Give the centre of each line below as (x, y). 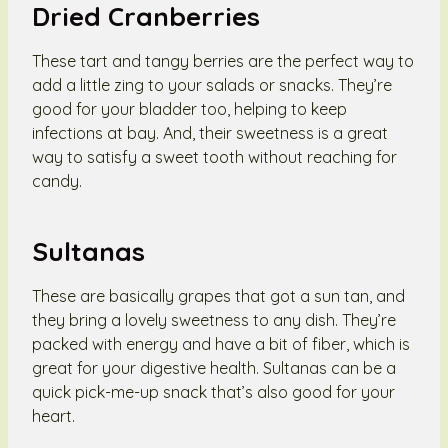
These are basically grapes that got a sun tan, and (218, 295)
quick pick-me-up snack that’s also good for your (213, 391)
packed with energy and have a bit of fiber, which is (221, 343)
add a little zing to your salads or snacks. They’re (212, 84)
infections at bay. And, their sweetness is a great (210, 132)
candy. (57, 180)
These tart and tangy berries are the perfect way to (223, 60)
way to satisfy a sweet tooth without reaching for (214, 156)
